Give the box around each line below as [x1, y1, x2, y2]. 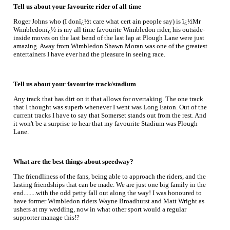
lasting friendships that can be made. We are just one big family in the [13, 181, 206, 188]
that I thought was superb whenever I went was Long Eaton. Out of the [13, 103, 207, 111]
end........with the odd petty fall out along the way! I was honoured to [13, 189, 202, 197]
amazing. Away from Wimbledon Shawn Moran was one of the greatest [13, 42, 207, 50]
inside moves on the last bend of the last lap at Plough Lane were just [13, 34, 204, 42]
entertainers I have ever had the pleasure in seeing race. [13, 50, 165, 58]
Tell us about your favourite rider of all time [13, 3, 141, 10]
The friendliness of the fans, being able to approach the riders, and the [13, 172, 206, 180]
